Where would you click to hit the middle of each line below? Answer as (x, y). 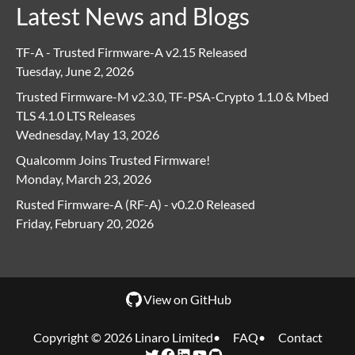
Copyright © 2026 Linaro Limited (123, 338)
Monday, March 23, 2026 (84, 179)
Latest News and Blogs (133, 16)
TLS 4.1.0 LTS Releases (76, 116)
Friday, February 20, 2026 (85, 223)
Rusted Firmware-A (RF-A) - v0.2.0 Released (136, 204)
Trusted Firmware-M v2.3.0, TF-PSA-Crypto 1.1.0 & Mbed (172, 97)
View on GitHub (187, 300)
